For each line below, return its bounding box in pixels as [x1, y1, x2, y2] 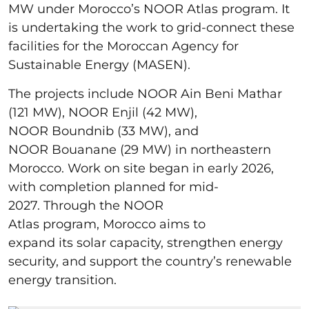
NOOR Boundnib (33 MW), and [8, 123, 199, 139]
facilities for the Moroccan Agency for [8, 38, 239, 54]
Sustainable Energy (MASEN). [8, 57, 201, 72]
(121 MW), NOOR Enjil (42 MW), [8, 104, 197, 120]
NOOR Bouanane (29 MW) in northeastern [8, 141, 271, 157]
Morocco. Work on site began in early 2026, [8, 160, 274, 176]
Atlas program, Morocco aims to [8, 216, 206, 232]
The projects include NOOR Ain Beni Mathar [8, 86, 282, 101]
